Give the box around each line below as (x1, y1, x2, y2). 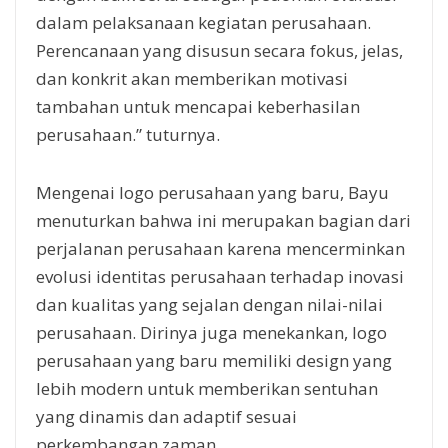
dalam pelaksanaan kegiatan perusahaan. (36, 10, 371, 34)
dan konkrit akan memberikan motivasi (36, 66, 348, 90)
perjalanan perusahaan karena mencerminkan (36, 236, 405, 260)
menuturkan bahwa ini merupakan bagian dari (36, 208, 411, 232)
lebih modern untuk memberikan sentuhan (36, 376, 378, 400)
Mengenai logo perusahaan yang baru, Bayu (36, 180, 389, 204)
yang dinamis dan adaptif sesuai (36, 404, 297, 428)
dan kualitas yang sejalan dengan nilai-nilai (36, 292, 383, 316)
